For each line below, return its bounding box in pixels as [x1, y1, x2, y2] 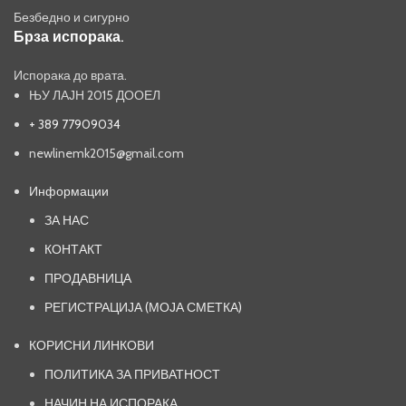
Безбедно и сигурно [14, 9, 130, 26]
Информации [29, 183, 109, 200]
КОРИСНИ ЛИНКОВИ [29, 337, 154, 354]
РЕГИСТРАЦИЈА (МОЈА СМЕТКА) [44, 299, 242, 316]
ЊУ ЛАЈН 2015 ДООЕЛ [29, 87, 160, 104]
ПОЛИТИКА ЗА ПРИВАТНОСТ [44, 366, 220, 383]
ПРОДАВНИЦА [44, 270, 131, 287]
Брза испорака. [14, 28, 124, 46]
